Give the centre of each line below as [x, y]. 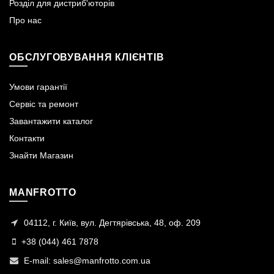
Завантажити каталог [51, 121]
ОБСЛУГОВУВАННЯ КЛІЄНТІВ [87, 57]
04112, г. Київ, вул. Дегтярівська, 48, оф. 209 [111, 223]
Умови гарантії [38, 87]
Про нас [25, 20]
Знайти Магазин [41, 156]
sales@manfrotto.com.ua [102, 261]
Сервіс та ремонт [44, 104]
